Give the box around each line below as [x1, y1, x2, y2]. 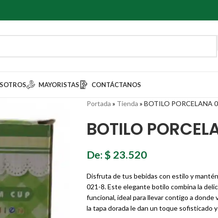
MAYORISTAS [38, 81, 79, 89]
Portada [86, 99, 111, 108]
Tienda [116, 99, 138, 108]
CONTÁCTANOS [91, 81, 141, 89]
